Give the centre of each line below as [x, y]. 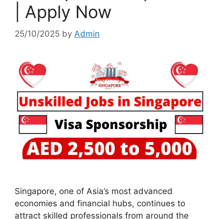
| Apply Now [63, 12]
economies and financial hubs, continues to [100, 203]
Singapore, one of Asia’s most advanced [94, 191]
